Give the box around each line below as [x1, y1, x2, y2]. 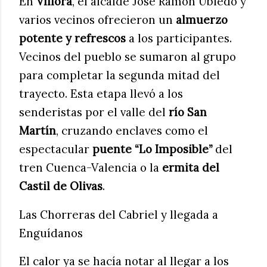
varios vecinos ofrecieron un [19, 13, 176, 27]
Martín [19, 123, 56, 138]
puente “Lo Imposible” [92, 142, 212, 157]
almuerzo [176, 13, 228, 27]
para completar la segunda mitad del [19, 68, 220, 83]
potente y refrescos [19, 31, 126, 46]
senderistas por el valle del [19, 105, 169, 120]
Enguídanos [19, 225, 83, 240]
